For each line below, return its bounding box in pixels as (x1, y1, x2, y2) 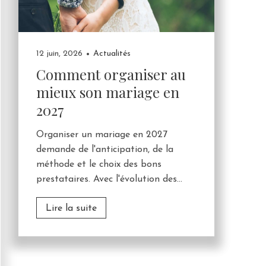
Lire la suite (46, 204, 97, 214)
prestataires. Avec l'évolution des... (36, 175, 182, 185)
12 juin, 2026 (36, 49, 83, 59)
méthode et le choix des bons (36, 160, 161, 170)
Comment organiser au (36, 65, 186, 84)
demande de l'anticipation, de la (36, 145, 173, 155)
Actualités (93, 49, 131, 59)
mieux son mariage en (36, 83, 179, 102)
